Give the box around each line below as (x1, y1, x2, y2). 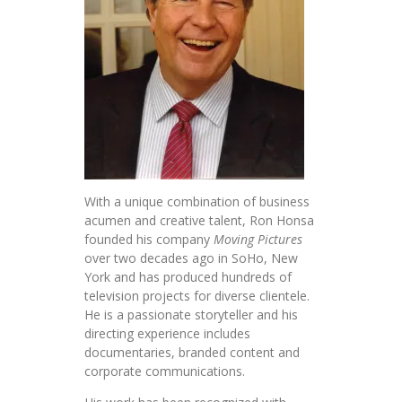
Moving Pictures (214, 231, 302, 249)
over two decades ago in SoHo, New (84, 249, 298, 267)
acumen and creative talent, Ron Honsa (84, 212, 314, 230)
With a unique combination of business (84, 193, 310, 211)
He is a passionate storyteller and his (84, 306, 298, 324)
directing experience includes (84, 325, 250, 343)
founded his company (84, 231, 214, 249)
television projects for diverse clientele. (84, 287, 310, 305)
